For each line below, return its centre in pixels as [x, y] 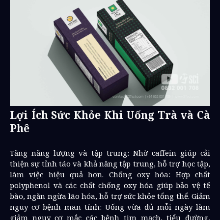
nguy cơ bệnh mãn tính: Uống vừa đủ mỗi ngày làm [110, 207]
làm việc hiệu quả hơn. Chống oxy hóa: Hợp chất [110, 174]
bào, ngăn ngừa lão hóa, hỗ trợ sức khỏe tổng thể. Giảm [110, 196]
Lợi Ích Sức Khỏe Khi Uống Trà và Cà [110, 115]
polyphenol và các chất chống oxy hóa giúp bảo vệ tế [110, 185]
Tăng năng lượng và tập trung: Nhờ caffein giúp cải [110, 153]
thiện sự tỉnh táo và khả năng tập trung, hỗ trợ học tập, [110, 164]
